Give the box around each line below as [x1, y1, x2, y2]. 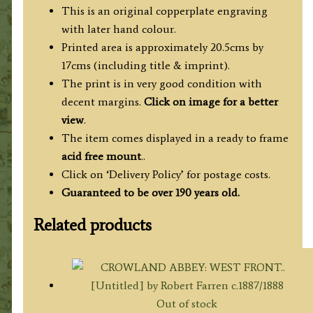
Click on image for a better [143, 94, 278, 108]
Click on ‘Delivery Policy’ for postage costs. [61, 167, 270, 181]
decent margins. [61, 94, 144, 108]
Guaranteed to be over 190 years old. [61, 185, 240, 199]
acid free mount [61, 149, 141, 163]
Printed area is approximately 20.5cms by [61, 40, 263, 54]
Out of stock [156, 296, 218, 310]
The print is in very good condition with [61, 76, 262, 90]
